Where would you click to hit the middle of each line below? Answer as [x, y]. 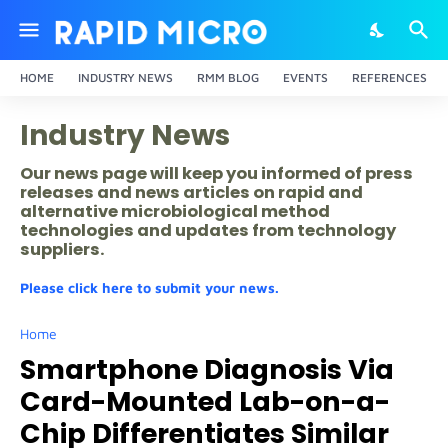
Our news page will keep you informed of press [216, 173]
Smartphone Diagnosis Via [207, 369]
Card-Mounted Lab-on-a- [205, 401]
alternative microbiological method [175, 211]
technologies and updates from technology [208, 230]
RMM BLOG [228, 77]
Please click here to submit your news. [149, 287]
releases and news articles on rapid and [191, 192]
